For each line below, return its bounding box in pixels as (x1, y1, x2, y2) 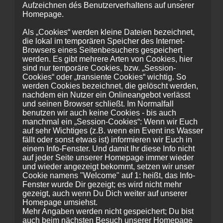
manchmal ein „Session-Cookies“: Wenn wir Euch (22, 117, 198, 126)
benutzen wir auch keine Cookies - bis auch (22, 109, 176, 117)
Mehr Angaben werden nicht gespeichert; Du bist (22, 207, 194, 216)
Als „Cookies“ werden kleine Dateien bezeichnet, (22, 28, 195, 36)
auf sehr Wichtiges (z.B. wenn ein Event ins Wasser (22, 126, 203, 135)
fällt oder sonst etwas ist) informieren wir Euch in (22, 135, 192, 144)
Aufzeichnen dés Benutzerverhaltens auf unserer (22, 1, 194, 9)
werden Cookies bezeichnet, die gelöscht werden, (22, 82, 198, 90)
